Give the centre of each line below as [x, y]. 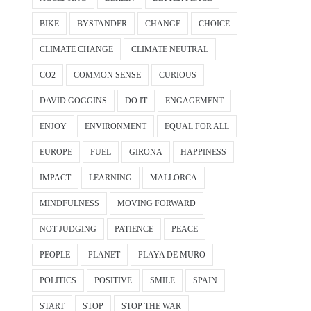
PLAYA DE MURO [172, 255]
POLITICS [58, 281]
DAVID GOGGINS [73, 101]
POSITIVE [113, 281]
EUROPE [56, 152]
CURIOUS [178, 75]
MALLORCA [174, 178]
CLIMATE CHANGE [76, 50]
